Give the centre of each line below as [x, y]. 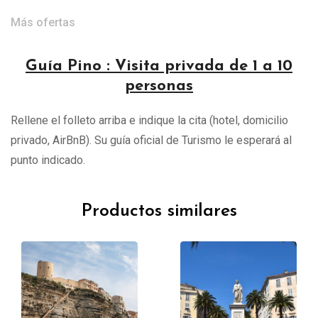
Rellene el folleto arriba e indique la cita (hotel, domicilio [149, 120]
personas [159, 86]
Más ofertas [43, 22]
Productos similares [159, 211]
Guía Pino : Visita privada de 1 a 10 [159, 66]
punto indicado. [48, 160]
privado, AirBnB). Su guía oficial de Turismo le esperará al [151, 140]
